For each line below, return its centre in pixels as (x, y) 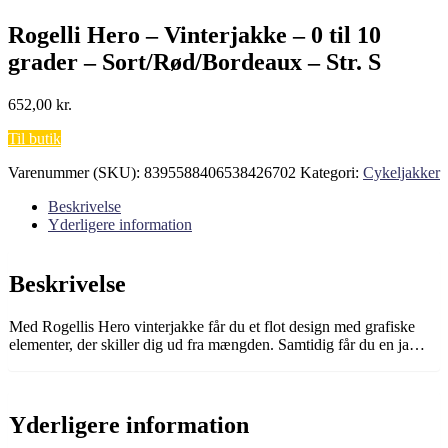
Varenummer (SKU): (76, 172)
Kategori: (331, 172)
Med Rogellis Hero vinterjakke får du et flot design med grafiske (212, 326)
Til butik (34, 138)
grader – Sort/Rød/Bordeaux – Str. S (194, 61)
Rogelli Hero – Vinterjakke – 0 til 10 (194, 34)
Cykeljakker (401, 172)
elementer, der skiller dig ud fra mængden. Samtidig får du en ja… (217, 344)
